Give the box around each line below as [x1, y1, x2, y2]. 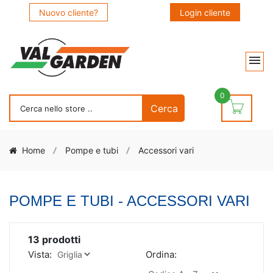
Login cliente [179, 7, 230, 18]
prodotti [40, 233, 80, 246]
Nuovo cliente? [38, 7, 98, 18]
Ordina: [146, 249, 177, 260]
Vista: [28, 249, 52, 260]
